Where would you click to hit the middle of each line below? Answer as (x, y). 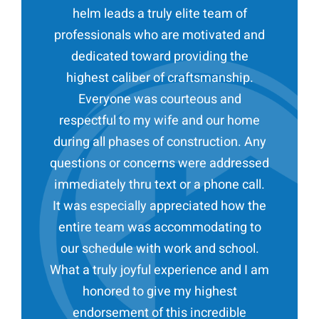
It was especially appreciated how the (159, 206)
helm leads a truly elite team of (159, 14)
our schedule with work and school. (159, 249)
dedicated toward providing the (159, 57)
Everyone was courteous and (159, 100)
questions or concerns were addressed (159, 164)
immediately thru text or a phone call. (159, 185)
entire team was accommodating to (159, 228)
